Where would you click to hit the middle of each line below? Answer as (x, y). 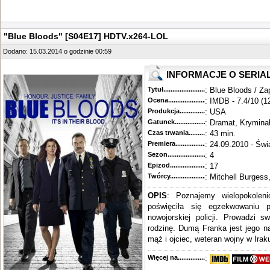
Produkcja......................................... (201, 111)
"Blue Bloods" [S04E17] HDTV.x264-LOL (86, 36)
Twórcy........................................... (198, 176)
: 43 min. (220, 133)
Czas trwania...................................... (202, 133)
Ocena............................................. (199, 100)
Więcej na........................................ (199, 257)
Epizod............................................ (199, 165)
